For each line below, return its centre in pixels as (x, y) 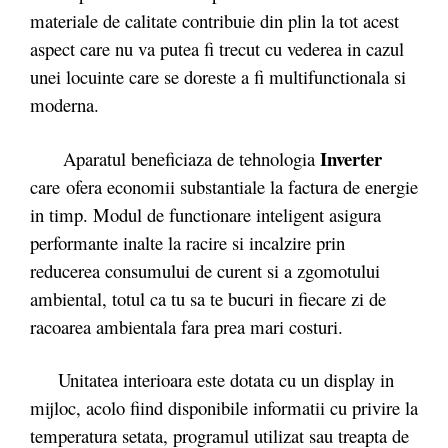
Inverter (351, 158)
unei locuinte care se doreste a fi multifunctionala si (218, 76)
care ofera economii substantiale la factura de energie (224, 186)
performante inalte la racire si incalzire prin (187, 242)
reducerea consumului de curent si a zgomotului (205, 270)
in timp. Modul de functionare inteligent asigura (205, 214)
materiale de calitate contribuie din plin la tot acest (214, 20)
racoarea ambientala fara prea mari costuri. (186, 326)
